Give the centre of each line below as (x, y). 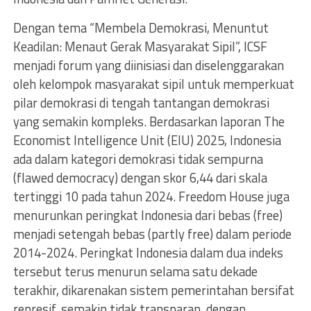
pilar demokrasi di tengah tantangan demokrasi (141, 102)
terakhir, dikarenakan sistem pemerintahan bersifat (153, 290)
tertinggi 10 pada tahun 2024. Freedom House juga (151, 196)
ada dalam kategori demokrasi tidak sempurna (138, 159)
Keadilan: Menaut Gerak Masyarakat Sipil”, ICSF (140, 46)
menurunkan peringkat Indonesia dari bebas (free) (148, 215)
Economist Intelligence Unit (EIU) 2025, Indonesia (147, 140)
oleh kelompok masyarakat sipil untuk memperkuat (153, 84)
